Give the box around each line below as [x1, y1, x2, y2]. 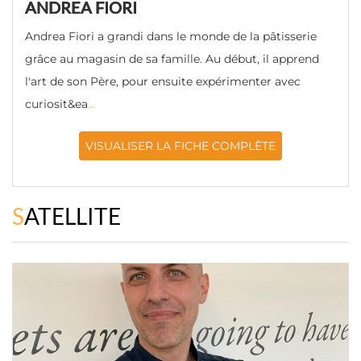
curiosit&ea [25, 97, 88, 111]
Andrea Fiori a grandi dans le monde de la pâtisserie [25, 29, 317, 44]
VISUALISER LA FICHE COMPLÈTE [85, 139, 276, 153]
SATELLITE [24, 202, 121, 230]
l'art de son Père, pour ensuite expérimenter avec [25, 74, 301, 89]
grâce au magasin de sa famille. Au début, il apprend [25, 52, 319, 66]
